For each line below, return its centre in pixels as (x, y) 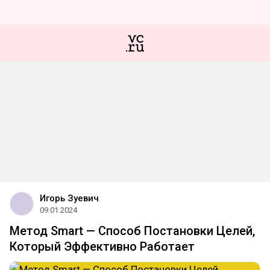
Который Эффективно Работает (102, 246)
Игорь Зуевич (69, 198)
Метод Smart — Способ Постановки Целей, (132, 231)
